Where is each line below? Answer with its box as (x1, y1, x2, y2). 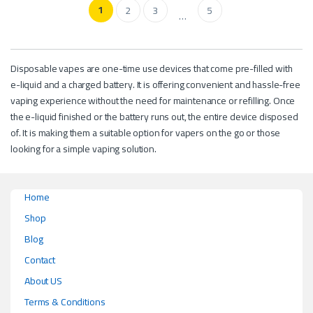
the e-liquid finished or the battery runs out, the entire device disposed (10, 107, 298, 126)
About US (24, 271, 62, 290)
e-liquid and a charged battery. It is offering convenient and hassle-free (10, 75, 300, 94)
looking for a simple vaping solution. (10, 139, 156, 158)
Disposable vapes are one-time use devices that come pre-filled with (10, 59, 293, 78)
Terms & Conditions (24, 292, 105, 311)
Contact (24, 250, 56, 269)
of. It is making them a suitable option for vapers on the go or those (10, 123, 281, 142)
